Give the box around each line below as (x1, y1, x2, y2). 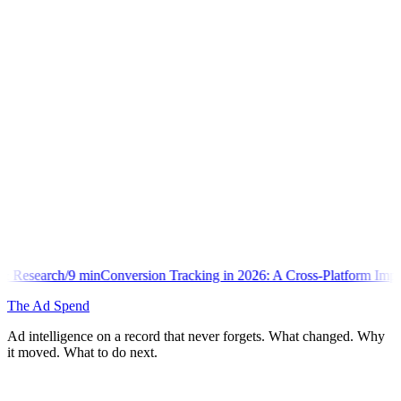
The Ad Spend (7, 297, 90, 313)
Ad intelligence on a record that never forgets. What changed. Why (7, 328, 385, 344)
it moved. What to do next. (7, 344, 158, 360)
